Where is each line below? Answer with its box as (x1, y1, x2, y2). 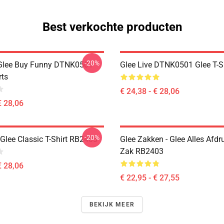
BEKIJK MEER (89, 201, 135, 208)
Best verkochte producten (42, 20, 182, 34)
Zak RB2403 (120, 146, 163, 156)
